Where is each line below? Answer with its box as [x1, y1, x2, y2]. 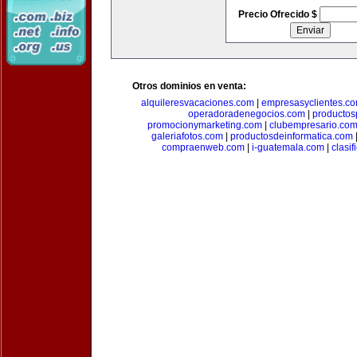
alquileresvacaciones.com [140, 97, 254, 108]
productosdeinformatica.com [230, 131, 353, 142]
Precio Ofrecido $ [237, 9, 320, 20]
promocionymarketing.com [147, 120, 262, 131]
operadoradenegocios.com [187, 108, 305, 120]
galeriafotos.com [151, 131, 223, 142]
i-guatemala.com [251, 142, 324, 153]
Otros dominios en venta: [132, 80, 246, 92]
